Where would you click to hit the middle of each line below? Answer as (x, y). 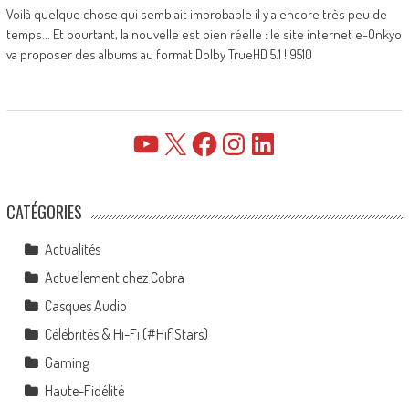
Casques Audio (85, 305)
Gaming (66, 362)
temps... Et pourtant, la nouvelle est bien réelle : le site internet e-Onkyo (204, 34)
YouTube (153, 143)
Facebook (215, 143)
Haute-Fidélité (84, 390)
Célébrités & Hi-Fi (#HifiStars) (126, 334)
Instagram (246, 143)
